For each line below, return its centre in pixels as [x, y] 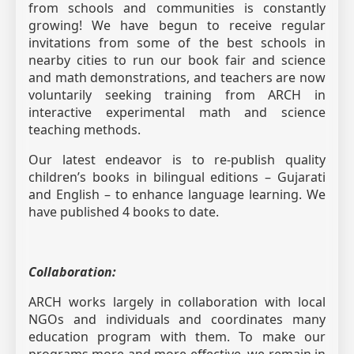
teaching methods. [85, 129]
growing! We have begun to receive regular [177, 25]
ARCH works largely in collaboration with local [177, 301]
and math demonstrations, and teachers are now [177, 77]
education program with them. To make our [177, 336]
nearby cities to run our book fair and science [177, 60]
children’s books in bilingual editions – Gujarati [177, 177]
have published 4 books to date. [124, 211]
